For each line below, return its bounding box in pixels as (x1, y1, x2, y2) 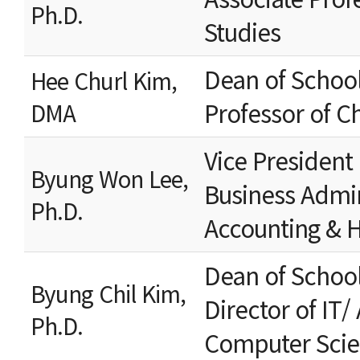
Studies (204, 14, 280, 49)
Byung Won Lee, (31, 162, 188, 194)
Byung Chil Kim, (31, 277, 186, 309)
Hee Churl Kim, (31, 64, 177, 96)
